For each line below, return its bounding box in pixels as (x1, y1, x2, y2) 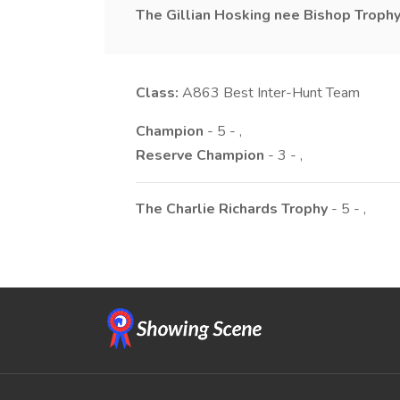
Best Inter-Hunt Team (223, 83, 360, 103)
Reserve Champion (136, 146, 264, 165)
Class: (136, 83, 179, 103)
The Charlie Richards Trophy (136, 199, 328, 219)
